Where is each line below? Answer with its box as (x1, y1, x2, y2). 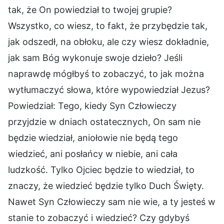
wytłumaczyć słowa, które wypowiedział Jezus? (8, 84, 210, 95)
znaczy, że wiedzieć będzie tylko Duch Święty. (8, 180, 204, 191)
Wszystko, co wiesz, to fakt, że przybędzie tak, (8, 20, 207, 31)
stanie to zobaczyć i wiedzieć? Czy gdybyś (8, 212, 189, 223)
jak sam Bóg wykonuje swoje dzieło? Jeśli (8, 52, 182, 63)
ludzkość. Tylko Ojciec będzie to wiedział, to (8, 164, 194, 175)
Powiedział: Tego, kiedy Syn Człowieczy (8, 100, 176, 111)
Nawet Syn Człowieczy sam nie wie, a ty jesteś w (8, 196, 215, 207)
